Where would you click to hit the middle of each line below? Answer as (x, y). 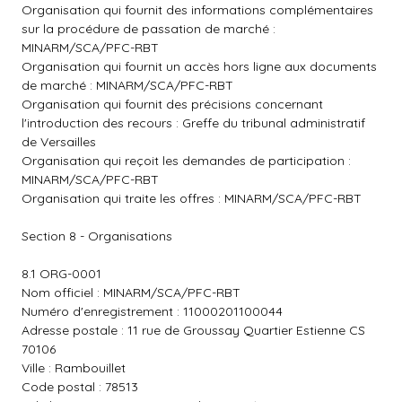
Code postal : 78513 (80, 387)
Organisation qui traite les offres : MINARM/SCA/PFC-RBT (192, 198)
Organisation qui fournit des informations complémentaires (197, 10)
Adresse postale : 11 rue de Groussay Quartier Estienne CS (193, 330)
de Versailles (59, 142)
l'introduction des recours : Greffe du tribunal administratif (193, 123)
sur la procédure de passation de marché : (149, 29)
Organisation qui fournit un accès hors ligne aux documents (199, 66)
